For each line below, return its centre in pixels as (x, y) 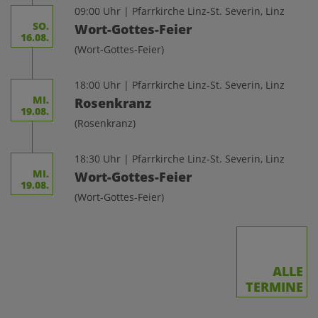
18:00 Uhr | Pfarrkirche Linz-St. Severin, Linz (180, 85)
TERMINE (274, 287)
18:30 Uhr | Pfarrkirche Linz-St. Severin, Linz (180, 159)
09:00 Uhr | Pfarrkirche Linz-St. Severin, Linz (180, 11)
